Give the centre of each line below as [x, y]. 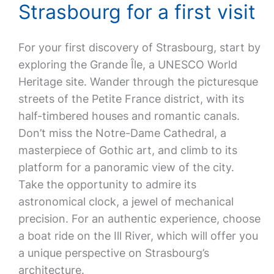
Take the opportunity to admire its [107, 184]
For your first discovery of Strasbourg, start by [139, 47]
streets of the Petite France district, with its [131, 99]
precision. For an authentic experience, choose [139, 219]
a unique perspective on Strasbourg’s [113, 253]
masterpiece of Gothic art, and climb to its [128, 150]
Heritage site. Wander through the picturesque [138, 82]
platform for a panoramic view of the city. [126, 167]
